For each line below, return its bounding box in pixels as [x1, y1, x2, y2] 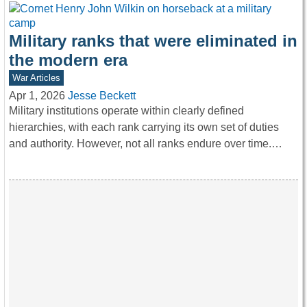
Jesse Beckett [68, 90, 136, 102]
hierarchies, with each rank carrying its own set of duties [9, 121, 279, 134]
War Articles [12, 73, 60, 84]
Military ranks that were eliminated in [9, 32, 297, 51]
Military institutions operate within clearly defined [9, 105, 244, 117]
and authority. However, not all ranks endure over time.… [9, 138, 282, 150]
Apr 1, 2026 [9, 90, 65, 102]
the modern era [9, 51, 127, 70]
